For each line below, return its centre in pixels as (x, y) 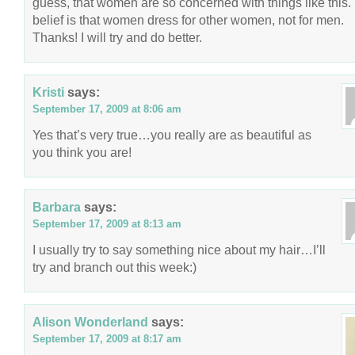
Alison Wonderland (90, 322)
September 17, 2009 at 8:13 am (107, 224)
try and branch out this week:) (115, 267)
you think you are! (82, 152)
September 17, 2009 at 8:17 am (107, 339)
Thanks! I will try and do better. (117, 37)
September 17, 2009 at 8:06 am (107, 109)
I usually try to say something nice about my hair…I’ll (179, 250)
